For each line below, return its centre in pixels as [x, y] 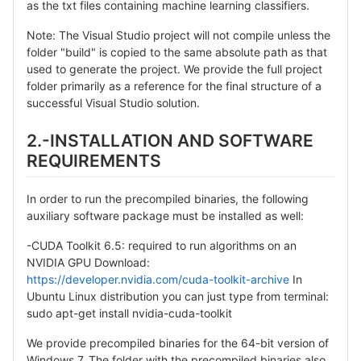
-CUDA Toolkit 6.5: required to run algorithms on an [162, 245]
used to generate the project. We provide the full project [174, 69]
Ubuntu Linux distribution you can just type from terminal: [178, 296]
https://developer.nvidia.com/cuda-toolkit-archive [158, 279]
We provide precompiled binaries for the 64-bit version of [178, 342]
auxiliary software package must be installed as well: [165, 215]
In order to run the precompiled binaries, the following [168, 198]
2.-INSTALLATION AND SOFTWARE [170, 141]
